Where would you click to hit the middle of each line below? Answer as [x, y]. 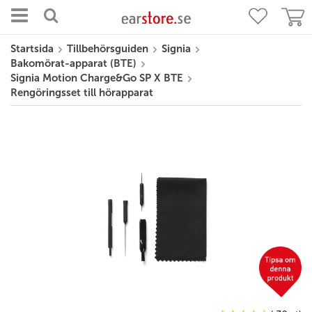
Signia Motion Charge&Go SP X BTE [97, 78]
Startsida [32, 49]
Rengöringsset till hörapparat [82, 93]
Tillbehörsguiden [108, 49]
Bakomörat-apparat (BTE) [73, 63]
